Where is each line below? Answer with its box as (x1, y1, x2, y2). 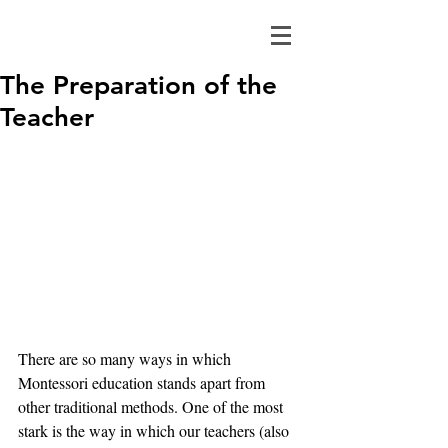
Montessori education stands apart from (18, 372, 269, 394)
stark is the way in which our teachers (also (18, 420, 293, 442)
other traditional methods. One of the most (18, 396, 287, 418)
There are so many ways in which (18, 348, 235, 370)
